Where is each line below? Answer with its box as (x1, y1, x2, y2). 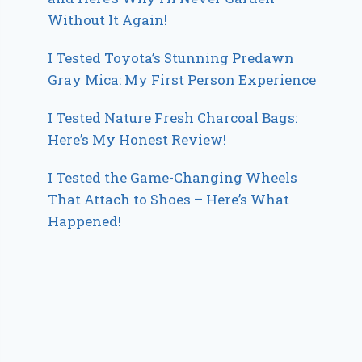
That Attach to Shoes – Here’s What (48, 190, 290, 208)
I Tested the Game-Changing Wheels (48, 168, 298, 187)
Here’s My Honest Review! (48, 130, 227, 149)
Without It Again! (48, 11, 168, 29)
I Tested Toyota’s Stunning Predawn (48, 48, 295, 67)
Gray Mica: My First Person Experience (48, 70, 317, 89)
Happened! (48, 212, 122, 230)
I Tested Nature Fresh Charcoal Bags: (48, 108, 298, 127)
